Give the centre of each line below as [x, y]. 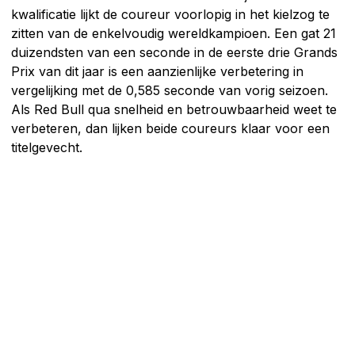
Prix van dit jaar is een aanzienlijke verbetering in [157, 71]
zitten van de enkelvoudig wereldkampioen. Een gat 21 [174, 33]
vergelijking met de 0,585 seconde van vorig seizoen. [170, 90]
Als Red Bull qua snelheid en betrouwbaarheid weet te [174, 109]
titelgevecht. [47, 147]
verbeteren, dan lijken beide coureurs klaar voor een [170, 128]
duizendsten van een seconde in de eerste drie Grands [174, 52]
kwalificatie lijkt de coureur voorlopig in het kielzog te [170, 14]
